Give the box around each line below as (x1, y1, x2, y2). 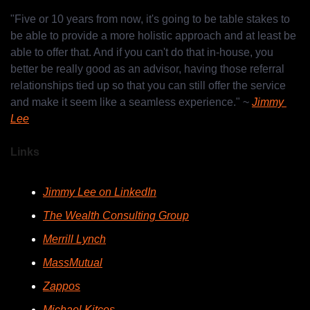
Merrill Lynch (43, 233, 106, 246)
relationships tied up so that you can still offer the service (10, 80, 286, 92)
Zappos (43, 280, 80, 293)
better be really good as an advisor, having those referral (10, 63, 284, 75)
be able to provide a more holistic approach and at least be (10, 30, 296, 42)
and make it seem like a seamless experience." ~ (10, 96, 252, 109)
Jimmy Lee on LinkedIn (43, 186, 156, 199)
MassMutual (43, 257, 102, 269)
